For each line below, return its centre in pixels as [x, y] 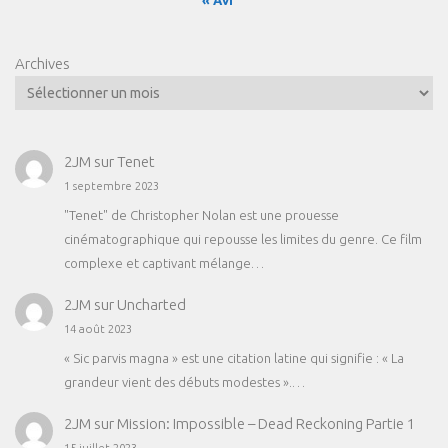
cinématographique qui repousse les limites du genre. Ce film [242, 238]
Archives [42, 64]
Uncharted [151, 305]
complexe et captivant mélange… [163, 262]
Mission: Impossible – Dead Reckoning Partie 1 [265, 424]
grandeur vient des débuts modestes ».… [184, 381]
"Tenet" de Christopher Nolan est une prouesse [201, 214]
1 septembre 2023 [111, 186]
